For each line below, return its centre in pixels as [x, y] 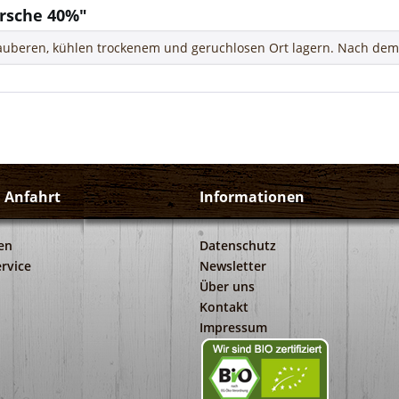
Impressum [233, 328]
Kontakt [224, 307]
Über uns [227, 287]
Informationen [252, 197]
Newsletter [233, 266]
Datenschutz [238, 246]
